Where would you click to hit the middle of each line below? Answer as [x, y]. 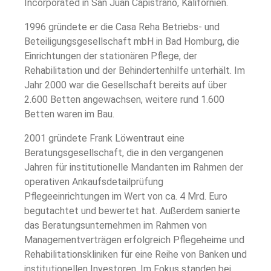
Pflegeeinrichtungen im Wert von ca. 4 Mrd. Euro [126, 197]
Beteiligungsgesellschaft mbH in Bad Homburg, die [132, 42]
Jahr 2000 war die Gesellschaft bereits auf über [126, 85]
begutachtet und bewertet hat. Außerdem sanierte [132, 211]
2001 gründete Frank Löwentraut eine [104, 139]
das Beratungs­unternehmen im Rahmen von [116, 226]
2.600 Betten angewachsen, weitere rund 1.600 [124, 100]
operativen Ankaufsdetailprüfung [94, 182]
